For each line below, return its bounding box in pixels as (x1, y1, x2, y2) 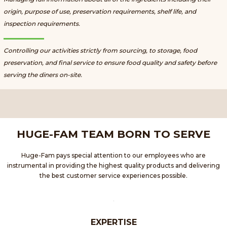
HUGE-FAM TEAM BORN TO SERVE (17, 127, 210, 140)
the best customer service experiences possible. (40, 171, 187, 179)
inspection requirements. (4, 20, 80, 28)
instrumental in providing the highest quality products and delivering (7, 161, 220, 169)
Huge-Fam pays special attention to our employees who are (21, 151, 206, 159)
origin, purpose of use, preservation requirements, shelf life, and (4, 8, 196, 16)
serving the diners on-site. (4, 70, 82, 79)
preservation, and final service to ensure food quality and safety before (4, 58, 217, 66)
